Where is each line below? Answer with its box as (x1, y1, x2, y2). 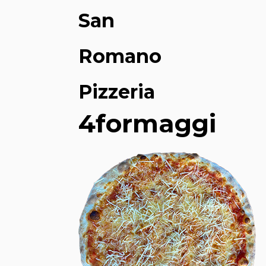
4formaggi (78, 108, 216, 139)
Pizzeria (78, 80, 155, 103)
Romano (78, 45, 161, 68)
